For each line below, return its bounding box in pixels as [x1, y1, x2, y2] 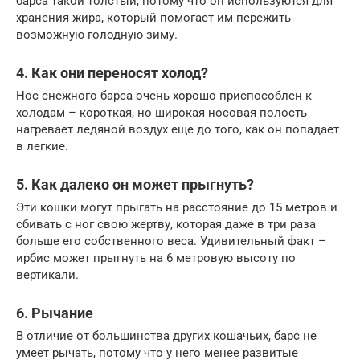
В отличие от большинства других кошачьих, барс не [16, 329, 317, 344]
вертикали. [16, 268, 79, 283]
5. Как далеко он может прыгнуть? [16, 176, 254, 194]
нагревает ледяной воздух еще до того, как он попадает [16, 122, 339, 137]
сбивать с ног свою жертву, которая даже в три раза [16, 217, 316, 232]
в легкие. [16, 139, 68, 154]
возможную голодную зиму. [16, 27, 178, 43]
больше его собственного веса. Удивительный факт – [16, 234, 326, 249]
